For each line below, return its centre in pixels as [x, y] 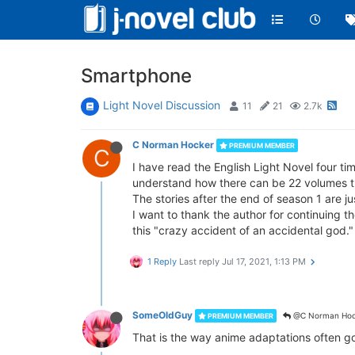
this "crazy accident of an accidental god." [243, 230]
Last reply [200, 261]
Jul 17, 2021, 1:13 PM [264, 261]
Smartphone [136, 76]
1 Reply [162, 261]
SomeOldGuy [162, 315]
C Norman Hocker [173, 145]
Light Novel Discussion [162, 105]
